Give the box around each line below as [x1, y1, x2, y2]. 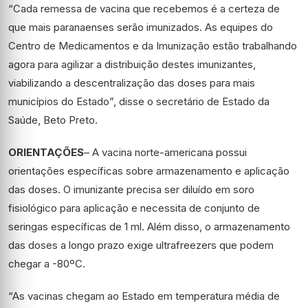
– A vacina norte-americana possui [84, 146, 247, 159]
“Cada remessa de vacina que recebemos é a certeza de [8, 2, 280, 15]
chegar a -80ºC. [8, 257, 85, 270]
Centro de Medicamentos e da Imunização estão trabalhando [8, 39, 297, 52]
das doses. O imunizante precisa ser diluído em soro [8, 183, 254, 196]
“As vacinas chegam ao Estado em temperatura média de [8, 289, 280, 302]
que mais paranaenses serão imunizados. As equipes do [8, 21, 273, 34]
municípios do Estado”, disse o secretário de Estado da [8, 95, 269, 108]
